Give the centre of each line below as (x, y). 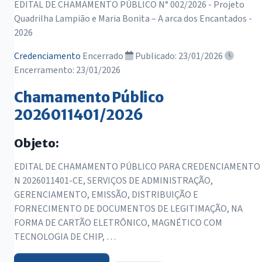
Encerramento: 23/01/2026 (67, 70)
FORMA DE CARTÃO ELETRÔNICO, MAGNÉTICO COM (118, 223)
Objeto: (37, 143)
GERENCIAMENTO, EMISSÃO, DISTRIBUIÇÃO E (106, 195)
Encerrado (104, 56)
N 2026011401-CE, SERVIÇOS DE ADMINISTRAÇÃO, (113, 181)
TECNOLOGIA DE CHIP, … (65, 237)
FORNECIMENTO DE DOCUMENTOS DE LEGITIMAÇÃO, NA (128, 209)
